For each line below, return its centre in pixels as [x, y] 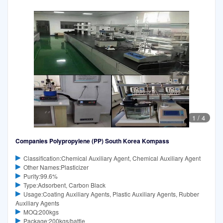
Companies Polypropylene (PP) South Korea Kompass [92, 141]
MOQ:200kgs [41, 212]
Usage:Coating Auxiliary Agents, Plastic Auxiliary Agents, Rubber [111, 194]
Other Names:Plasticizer [56, 167]
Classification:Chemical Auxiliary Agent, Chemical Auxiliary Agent [112, 158]
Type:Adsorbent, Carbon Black [64, 185]
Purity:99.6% [40, 176]
